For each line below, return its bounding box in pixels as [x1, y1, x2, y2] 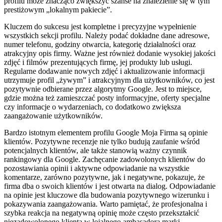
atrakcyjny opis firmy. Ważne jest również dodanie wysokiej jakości [4, 49, 216, 58]
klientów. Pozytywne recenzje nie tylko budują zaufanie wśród [4, 137, 200, 146]
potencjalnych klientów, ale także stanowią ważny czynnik [4, 146, 187, 155]
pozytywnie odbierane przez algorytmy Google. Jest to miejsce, [4, 85, 202, 94]
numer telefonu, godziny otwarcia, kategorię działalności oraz [4, 40, 196, 49]
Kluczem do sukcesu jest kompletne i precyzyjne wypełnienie [4, 22, 196, 31]
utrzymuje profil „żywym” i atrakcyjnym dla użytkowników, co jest [4, 76, 215, 85]
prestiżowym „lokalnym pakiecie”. [4, 5, 112, 14]
